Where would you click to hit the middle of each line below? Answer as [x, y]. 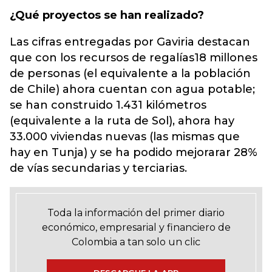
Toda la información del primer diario [136, 213]
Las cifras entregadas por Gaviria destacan [130, 42]
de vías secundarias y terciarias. [98, 168]
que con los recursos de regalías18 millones [134, 58]
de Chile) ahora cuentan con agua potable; [132, 89]
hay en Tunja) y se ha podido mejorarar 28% [134, 152]
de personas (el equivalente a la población [130, 73]
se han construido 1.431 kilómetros [108, 105]
